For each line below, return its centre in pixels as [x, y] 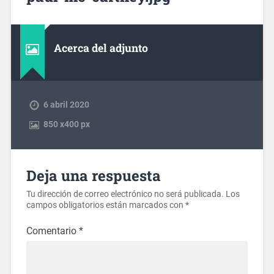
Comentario [52, 231]
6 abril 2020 [66, 104]
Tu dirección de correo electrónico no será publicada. [125, 194]
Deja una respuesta [93, 176]
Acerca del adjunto [101, 48]
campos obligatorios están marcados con [106, 206]
